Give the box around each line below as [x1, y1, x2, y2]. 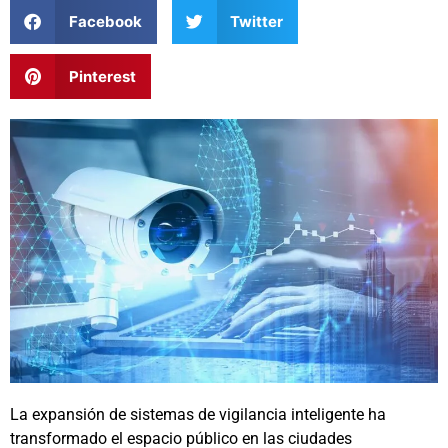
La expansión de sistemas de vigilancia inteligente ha [10, 405, 386, 425]
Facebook [68, 11, 142, 31]
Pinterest [68, 66, 136, 86]
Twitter [230, 11, 283, 31]
